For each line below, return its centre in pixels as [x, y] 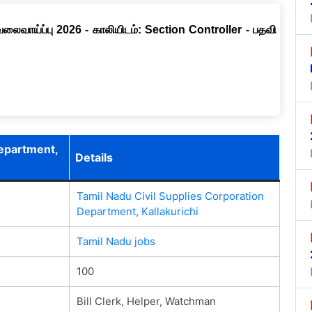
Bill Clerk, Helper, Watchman [146, 301]
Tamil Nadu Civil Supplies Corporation [170, 196]
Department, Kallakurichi [137, 211]
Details [94, 157]
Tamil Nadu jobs [116, 241]
